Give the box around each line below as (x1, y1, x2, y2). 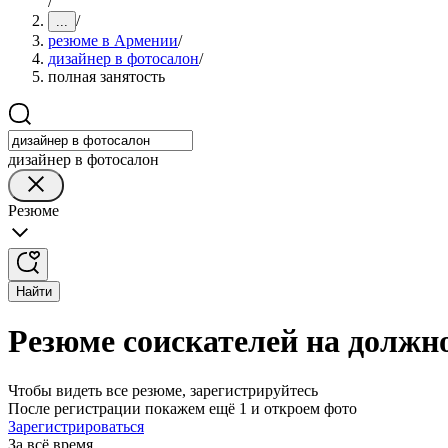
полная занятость (48, 68, 165, 85)
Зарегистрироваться (8, 417, 144, 435)
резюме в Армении (48, 32, 178, 49)
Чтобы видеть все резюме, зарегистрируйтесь (8, 381, 318, 399)
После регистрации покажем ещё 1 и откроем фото (8, 399, 357, 417)
